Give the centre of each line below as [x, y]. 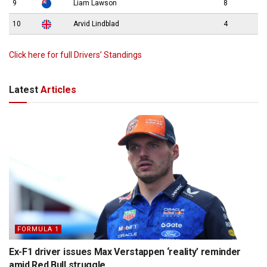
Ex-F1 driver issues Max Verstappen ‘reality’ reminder [125, 252]
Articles [57, 89]
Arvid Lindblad [96, 24]
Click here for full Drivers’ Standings [75, 55]
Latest [24, 89]
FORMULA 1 [38, 229]
